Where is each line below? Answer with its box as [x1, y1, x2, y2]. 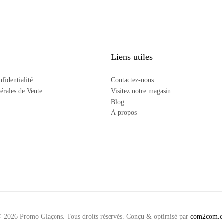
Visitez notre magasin [111, 87, 171, 95]
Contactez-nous [111, 76, 154, 84]
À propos [111, 109, 137, 116]
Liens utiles [111, 52, 153, 62]
